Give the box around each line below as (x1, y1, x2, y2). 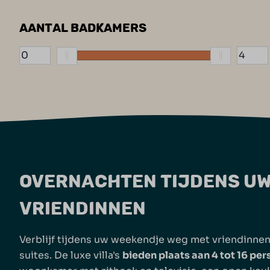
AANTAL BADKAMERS (19, 20, 147, 35)
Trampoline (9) (36, 10, 109, 23)
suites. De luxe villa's (19, 248, 123, 262)
